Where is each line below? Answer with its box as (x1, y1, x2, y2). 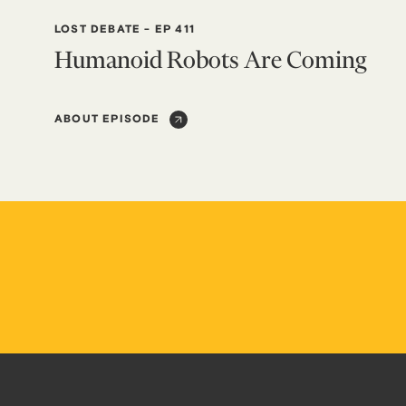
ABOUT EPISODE (54, 112, 160, 127)
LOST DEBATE (54, 23, 141, 37)
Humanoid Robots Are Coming (54, 46, 366, 74)
